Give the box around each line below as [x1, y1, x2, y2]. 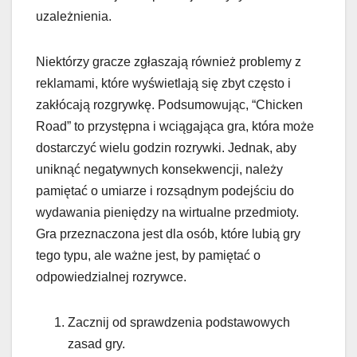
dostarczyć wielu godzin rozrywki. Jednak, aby [36, 140, 296, 155]
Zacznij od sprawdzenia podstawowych [68, 315, 290, 329]
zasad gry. [68, 336, 125, 351]
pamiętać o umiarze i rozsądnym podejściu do [36, 183, 294, 198]
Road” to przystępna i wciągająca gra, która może [36, 119, 314, 133]
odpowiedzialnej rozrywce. [36, 269, 186, 284]
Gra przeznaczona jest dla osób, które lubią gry [36, 226, 300, 241]
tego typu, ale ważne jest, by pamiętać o [36, 248, 261, 262]
